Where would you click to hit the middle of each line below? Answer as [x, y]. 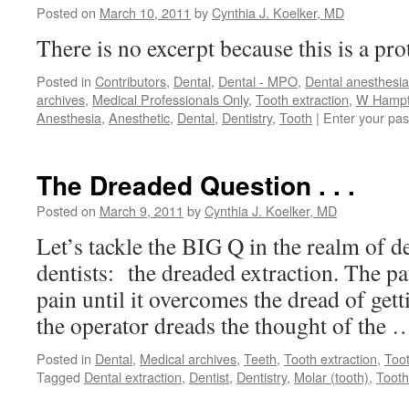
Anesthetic [139, 117]
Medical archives [188, 358]
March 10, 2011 [145, 12]
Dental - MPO [258, 81]
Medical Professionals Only [170, 99]
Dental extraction [133, 377]
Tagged [58, 377]
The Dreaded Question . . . [196, 185]
